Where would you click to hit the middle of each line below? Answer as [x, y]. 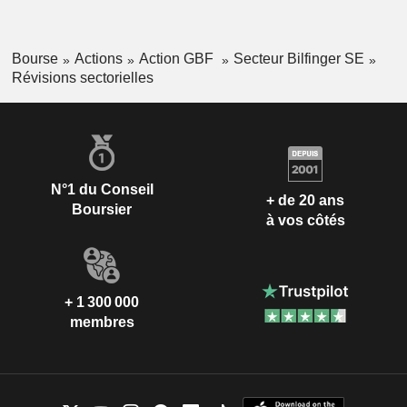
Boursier [102, 209]
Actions [98, 59]
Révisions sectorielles [82, 77]
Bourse [35, 59]
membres [102, 322]
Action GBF [178, 59]
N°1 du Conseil [102, 189]
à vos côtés [305, 221]
